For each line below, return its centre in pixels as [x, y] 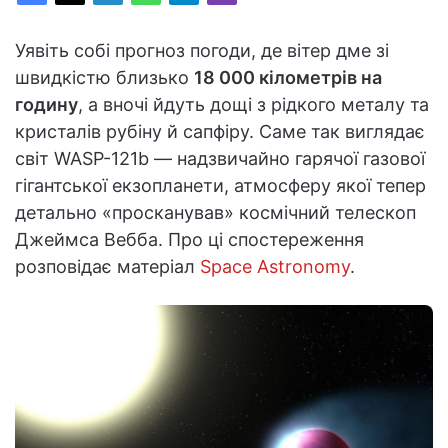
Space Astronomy [275, 266]
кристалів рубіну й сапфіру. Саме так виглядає [220, 131]
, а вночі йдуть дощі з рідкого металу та [253, 104]
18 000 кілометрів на [288, 77]
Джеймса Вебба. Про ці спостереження [189, 239]
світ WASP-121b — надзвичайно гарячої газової [220, 158]
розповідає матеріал [107, 266]
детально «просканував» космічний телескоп [215, 212]
